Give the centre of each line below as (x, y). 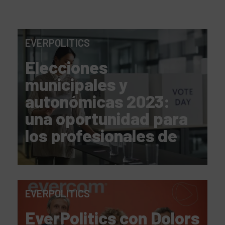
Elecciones (66, 67)
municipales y (77, 84)
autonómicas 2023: (97, 101)
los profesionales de (101, 135)
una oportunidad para (106, 118)
